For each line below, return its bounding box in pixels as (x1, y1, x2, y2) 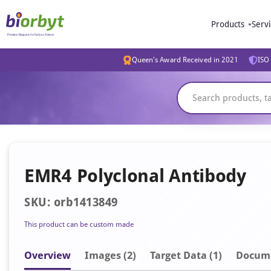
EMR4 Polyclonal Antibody (24, 165, 246, 186)
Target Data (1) (150, 249, 222, 261)
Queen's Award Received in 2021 (131, 56, 239, 64)
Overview (24, 249, 71, 261)
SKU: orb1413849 (24, 195, 118, 209)
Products (211, 19, 244, 29)
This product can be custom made (24, 220, 134, 229)
